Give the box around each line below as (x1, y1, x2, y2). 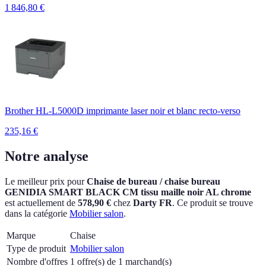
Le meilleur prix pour (5, 176, 87, 187)
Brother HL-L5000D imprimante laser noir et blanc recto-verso (5, 106, 240, 116)
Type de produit (7, 243, 66, 254)
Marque (7, 230, 36, 241)
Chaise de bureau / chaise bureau (87, 176, 220, 187)
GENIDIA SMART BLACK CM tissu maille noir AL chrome (5, 187, 251, 198)
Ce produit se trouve (175, 198, 253, 208)
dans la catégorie (5, 208, 67, 219)
